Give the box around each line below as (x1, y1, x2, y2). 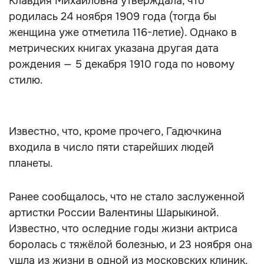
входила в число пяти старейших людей (9, 141, 214, 154)
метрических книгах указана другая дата (9, 42, 219, 55)
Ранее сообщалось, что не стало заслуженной (9, 190, 245, 203)
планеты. (9, 157, 53, 170)
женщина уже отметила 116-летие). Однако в (9, 26, 237, 39)
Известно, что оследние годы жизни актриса (9, 222, 237, 235)
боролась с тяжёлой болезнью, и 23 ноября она (9, 238, 252, 251)
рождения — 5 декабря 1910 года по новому (9, 58, 235, 71)
